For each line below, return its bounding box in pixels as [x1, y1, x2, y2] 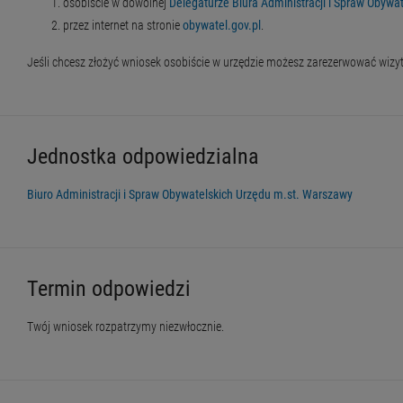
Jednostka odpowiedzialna [27, 144, 259, 170]
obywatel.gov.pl [183, 18, 261, 33]
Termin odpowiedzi [27, 276, 191, 302]
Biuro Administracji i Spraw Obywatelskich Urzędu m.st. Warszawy [27, 187, 353, 202]
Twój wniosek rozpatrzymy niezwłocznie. [27, 319, 224, 335]
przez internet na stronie [63, 18, 183, 33]
